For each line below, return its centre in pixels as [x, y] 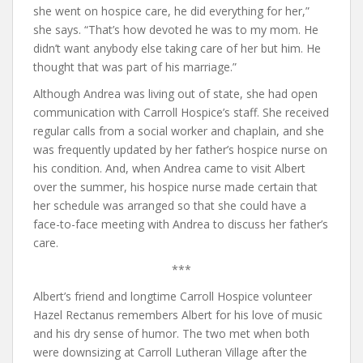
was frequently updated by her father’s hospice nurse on [180, 150]
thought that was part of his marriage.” [135, 67]
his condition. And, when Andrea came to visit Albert [169, 169]
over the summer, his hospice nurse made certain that [175, 187]
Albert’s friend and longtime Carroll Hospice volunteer [173, 297]
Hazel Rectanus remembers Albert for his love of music [178, 315]
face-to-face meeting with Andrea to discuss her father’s [181, 224]
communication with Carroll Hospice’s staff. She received [181, 113]
